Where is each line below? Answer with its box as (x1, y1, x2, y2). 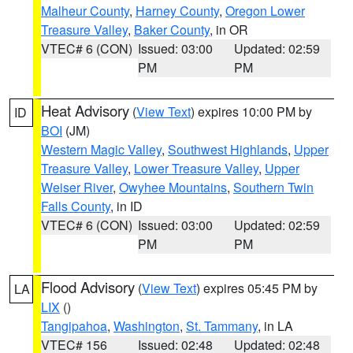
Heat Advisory (41, 100, 129, 121)
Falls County (41, 197, 110, 215)
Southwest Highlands (168, 140, 288, 158)
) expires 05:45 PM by (196, 279, 318, 297)
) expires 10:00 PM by (191, 102, 312, 121)
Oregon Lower (225, 2, 305, 20)
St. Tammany (186, 317, 258, 335)
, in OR (210, 20, 248, 39)
